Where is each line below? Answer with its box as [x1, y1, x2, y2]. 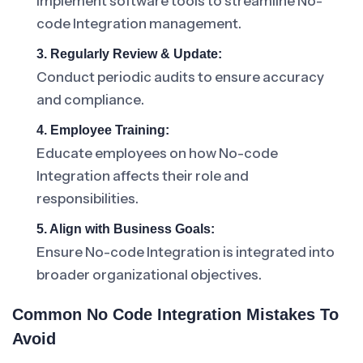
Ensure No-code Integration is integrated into [36, 244, 335, 260]
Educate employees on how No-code [36, 145, 278, 161]
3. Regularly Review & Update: [36, 47, 222, 61]
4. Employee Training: [36, 123, 169, 137]
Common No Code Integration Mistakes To [12, 305, 339, 323]
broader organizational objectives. [36, 267, 262, 283]
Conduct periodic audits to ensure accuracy [36, 69, 324, 85]
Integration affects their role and [36, 168, 249, 184]
